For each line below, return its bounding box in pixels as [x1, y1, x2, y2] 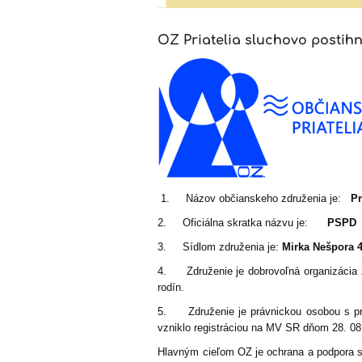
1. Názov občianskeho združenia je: [158, 192, 351, 204]
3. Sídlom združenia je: [158, 240, 283, 253]
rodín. [158, 280, 185, 293]
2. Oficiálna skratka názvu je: [158, 216, 328, 229]
